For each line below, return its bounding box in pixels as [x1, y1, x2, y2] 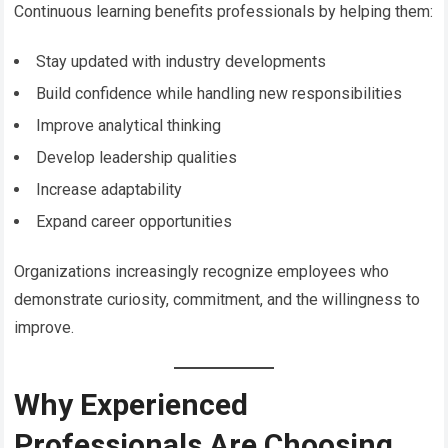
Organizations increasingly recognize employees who [14, 261, 390, 281]
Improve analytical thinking [36, 115, 222, 135]
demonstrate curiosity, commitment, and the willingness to [14, 289, 421, 309]
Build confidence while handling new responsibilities [36, 83, 403, 103]
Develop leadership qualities [36, 147, 238, 167]
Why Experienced [14, 386, 249, 422]
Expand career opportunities [36, 211, 233, 231]
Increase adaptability [36, 179, 183, 199]
